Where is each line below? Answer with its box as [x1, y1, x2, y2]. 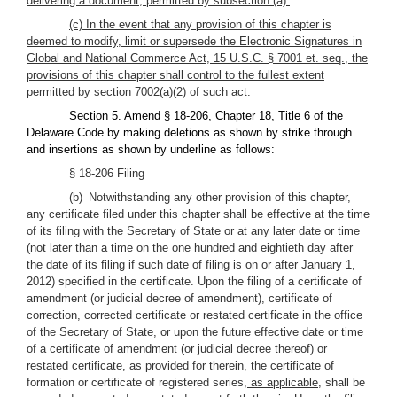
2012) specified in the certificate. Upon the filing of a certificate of [27, 275, 362, 288]
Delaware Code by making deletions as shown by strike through [27, 126, 352, 139]
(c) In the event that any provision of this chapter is [69, 18, 331, 31]
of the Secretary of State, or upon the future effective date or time [27, 325, 363, 339]
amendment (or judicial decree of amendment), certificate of [27, 292, 332, 305]
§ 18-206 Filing [69, 167, 144, 180]
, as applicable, [244, 376, 322, 389]
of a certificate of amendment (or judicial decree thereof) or [27, 342, 327, 355]
